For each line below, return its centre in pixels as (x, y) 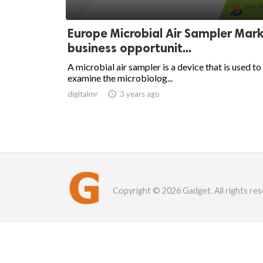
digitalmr (83, 94)
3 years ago (140, 94)
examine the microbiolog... (120, 78)
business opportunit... (129, 48)
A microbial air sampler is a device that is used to (164, 67)
